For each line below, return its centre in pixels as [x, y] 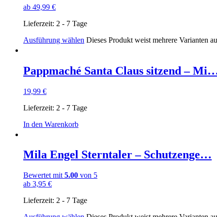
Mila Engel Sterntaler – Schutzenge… [117, 155]
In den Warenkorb [51, 124]
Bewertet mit [44, 175]
